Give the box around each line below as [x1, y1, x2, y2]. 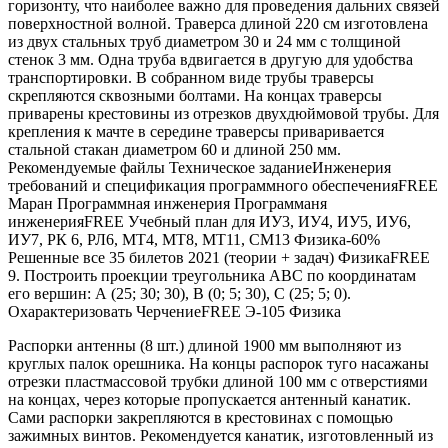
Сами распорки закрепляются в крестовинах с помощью [8, 409, 393, 427]
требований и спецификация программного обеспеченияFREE [8, 177, 438, 195]
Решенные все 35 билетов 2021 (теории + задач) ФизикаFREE [8, 249, 430, 267]
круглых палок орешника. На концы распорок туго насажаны [8, 355, 429, 373]
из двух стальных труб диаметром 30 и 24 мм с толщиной [8, 33, 401, 51]
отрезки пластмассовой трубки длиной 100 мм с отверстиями [8, 373, 428, 391]
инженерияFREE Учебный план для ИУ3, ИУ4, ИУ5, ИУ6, [8, 213, 411, 231]
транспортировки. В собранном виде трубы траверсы [8, 69, 374, 87]
